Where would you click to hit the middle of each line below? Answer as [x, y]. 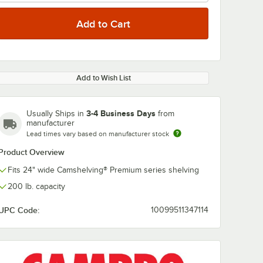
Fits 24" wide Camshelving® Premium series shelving [103, 170]
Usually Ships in [56, 114]
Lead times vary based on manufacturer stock [98, 134]
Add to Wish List [103, 78]
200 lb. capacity [36, 186]
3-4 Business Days [121, 113]
